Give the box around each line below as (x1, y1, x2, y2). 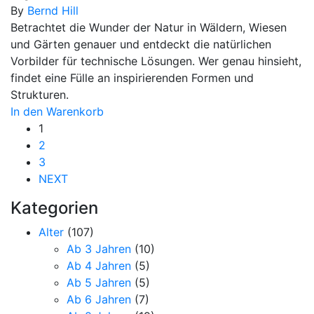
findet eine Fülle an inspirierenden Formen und (11, 70, 254, 85)
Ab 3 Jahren (67, 241, 131, 256)
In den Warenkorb (11, 104, 104, 118)
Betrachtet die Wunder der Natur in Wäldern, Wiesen (11, 20, 287, 34)
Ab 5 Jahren (67, 275, 131, 289)
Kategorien (11, 197, 98, 218)
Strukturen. (11, 87, 69, 102)
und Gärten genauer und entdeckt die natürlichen (11, 36, 271, 51)
